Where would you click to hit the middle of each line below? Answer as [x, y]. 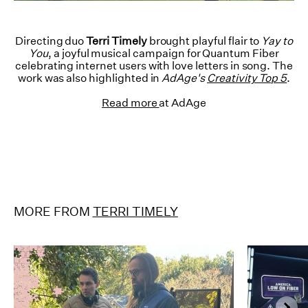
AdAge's [184, 78]
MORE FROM [53, 211]
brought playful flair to [204, 41]
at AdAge [183, 102]
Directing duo [51, 41]
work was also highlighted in [90, 78]
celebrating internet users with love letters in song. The [154, 65]
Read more [130, 102]
